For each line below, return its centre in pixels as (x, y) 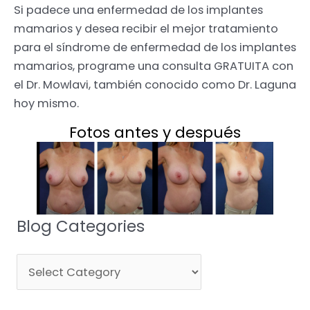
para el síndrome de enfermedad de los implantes (155, 47)
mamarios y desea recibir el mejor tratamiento (146, 28)
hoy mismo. (46, 103)
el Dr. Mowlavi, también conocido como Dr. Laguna (155, 84)
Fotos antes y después (155, 133)
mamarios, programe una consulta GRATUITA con (154, 66)
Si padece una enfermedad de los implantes (138, 10)
